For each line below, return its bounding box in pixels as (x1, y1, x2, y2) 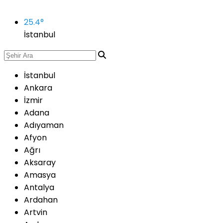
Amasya (24, 169, 56, 181)
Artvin (24, 207, 47, 218)
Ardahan (24, 194, 58, 206)
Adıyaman (24, 119, 64, 131)
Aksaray (24, 157, 56, 168)
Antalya (24, 182, 54, 193)
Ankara (24, 82, 52, 94)
